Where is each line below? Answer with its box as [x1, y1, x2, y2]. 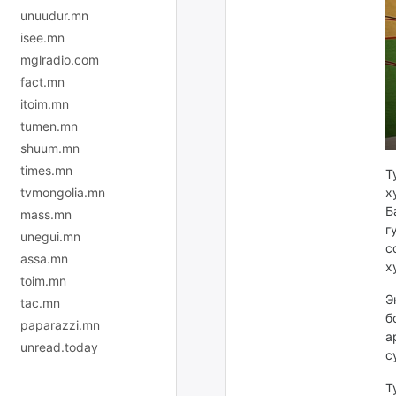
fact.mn [20, 73, 65, 89]
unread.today [20, 339, 98, 354]
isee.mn [20, 29, 65, 45]
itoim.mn [20, 95, 69, 111]
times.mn [20, 162, 72, 178]
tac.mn [20, 294, 60, 310]
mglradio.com [20, 51, 99, 67]
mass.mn [20, 206, 72, 222]
